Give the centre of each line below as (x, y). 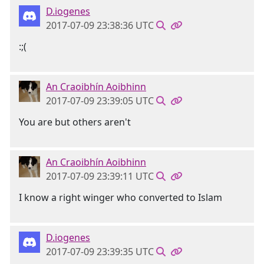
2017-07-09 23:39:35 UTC (100, 252)
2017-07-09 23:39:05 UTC (100, 101)
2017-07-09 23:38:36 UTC (100, 25)
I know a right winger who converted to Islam (121, 197)
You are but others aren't (75, 122)
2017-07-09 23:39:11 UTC (100, 176)
